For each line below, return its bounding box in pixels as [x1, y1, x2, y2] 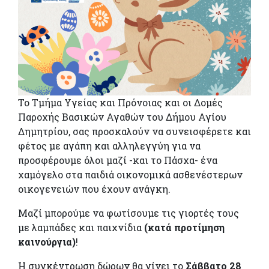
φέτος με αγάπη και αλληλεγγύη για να [18, 139, 201, 152]
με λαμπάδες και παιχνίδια [18, 220, 144, 234]
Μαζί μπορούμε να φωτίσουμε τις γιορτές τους [18, 206, 239, 219]
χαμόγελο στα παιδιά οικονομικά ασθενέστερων [18, 168, 243, 181]
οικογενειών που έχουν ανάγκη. [18, 182, 171, 195]
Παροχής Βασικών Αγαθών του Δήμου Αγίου [18, 110, 226, 123]
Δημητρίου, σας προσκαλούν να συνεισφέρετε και [18, 124, 251, 138]
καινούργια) [18, 235, 76, 248]
